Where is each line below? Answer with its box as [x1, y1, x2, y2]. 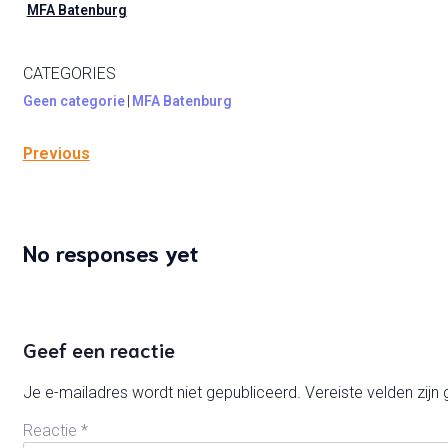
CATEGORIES [22, 64, 116, 84]
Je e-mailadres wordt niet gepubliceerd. [22, 382, 301, 402]
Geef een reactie [22, 335, 175, 362]
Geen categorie [22, 93, 125, 110]
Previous [22, 144, 90, 164]
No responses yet [22, 237, 198, 267]
